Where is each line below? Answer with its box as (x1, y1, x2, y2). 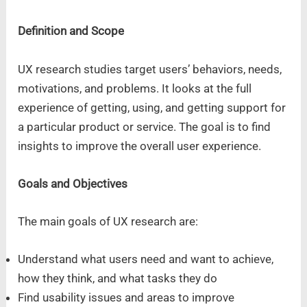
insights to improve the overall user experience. (18, 138, 262, 153)
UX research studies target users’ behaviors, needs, (18, 62, 282, 76)
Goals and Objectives (18, 176, 128, 191)
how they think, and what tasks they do (18, 271, 218, 286)
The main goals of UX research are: (18, 214, 199, 229)
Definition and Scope (18, 24, 125, 38)
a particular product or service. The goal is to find (18, 119, 271, 134)
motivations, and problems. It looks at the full (18, 81, 252, 95)
